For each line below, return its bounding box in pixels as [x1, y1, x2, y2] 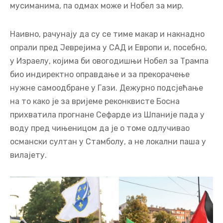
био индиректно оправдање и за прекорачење [10, 69, 190, 79]
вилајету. [10, 150, 47, 160]
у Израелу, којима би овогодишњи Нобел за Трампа [10, 56, 209, 66]
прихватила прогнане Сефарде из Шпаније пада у [10, 110, 205, 119]
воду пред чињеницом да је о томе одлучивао [10, 123, 190, 133]
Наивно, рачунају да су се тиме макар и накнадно [10, 29, 205, 39]
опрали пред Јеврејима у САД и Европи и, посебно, [10, 42, 207, 52]
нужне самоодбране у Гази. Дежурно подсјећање [10, 83, 203, 93]
